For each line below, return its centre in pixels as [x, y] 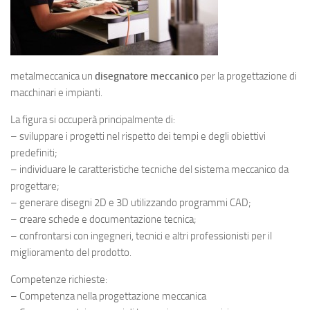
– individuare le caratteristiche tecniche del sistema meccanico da [149, 170]
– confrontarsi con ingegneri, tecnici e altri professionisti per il [141, 236]
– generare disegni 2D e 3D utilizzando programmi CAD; [131, 203]
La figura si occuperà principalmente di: [93, 120]
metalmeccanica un [53, 76]
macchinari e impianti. [56, 93]
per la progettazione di [248, 76]
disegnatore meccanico [147, 76]
